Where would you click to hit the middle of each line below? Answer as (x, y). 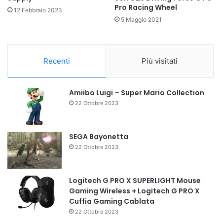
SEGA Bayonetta (99, 137)
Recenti (57, 61)
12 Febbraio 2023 (38, 10)
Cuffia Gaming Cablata (112, 202)
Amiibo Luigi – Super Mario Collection (137, 93)
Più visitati (160, 61)
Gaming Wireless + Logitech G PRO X (134, 191)
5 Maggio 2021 (141, 20)
